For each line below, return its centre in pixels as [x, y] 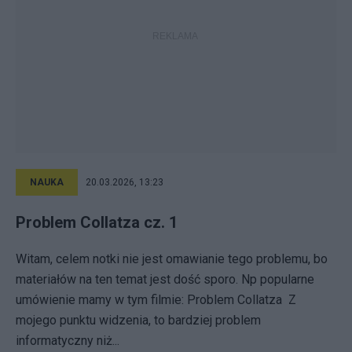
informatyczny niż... [68, 341]
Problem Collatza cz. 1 [97, 222]
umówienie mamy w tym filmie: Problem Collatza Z [156, 300]
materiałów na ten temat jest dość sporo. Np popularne [165, 279]
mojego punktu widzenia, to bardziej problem [138, 320]
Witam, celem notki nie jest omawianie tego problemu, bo [172, 259]
